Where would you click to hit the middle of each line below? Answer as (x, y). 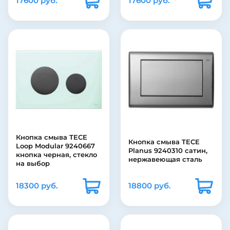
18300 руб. (37, 186)
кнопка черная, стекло (56, 155)
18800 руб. (150, 186)
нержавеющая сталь (165, 159)
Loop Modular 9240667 (55, 146)
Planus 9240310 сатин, (168, 151)
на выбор (33, 164)
